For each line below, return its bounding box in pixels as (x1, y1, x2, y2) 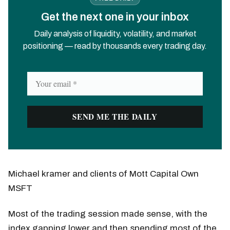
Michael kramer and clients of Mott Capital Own (8, 168, 199, 179)
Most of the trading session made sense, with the (8, 208, 207, 219)
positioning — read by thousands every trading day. (23, 41, 207, 50)
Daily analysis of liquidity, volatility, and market (33, 29, 197, 38)
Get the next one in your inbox (41, 11, 189, 23)
